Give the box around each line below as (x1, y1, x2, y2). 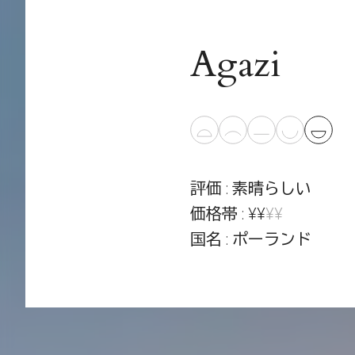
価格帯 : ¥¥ (189, 204, 265, 223)
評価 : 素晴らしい (189, 178, 311, 198)
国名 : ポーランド (189, 229, 311, 249)
